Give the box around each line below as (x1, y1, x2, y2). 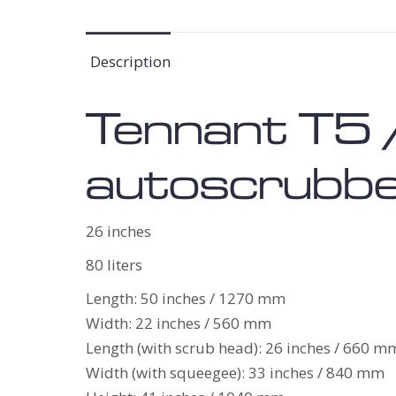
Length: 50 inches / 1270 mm (86, 288, 286, 308)
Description (90, 51, 171, 72)
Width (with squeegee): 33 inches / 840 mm (86, 362, 385, 383)
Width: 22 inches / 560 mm (86, 313, 271, 333)
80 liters (86, 255, 142, 275)
